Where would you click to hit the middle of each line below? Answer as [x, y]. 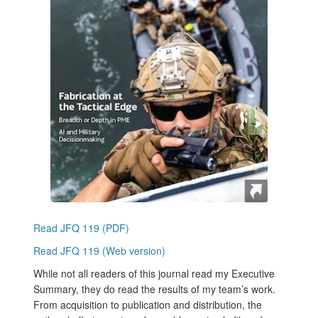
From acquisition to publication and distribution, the [148, 305]
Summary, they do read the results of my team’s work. [154, 289]
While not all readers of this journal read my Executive [154, 274]
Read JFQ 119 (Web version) [99, 251]
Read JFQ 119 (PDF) [81, 228]
